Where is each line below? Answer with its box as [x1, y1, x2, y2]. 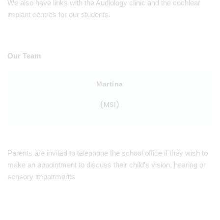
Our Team [7, 52, 41, 60]
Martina [96, 80, 123, 88]
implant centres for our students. [7, 10, 112, 19]
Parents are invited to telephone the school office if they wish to [7, 149, 208, 157]
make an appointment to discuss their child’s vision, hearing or [7, 161, 206, 169]
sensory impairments [7, 172, 77, 181]
